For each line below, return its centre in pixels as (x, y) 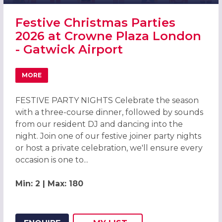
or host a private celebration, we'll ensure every (109, 148)
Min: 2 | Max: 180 (49, 183)
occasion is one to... (52, 160)
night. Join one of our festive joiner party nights (108, 136)
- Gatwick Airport (69, 49)
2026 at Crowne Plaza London (108, 36)
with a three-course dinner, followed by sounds (109, 112)
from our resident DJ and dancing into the (99, 124)
